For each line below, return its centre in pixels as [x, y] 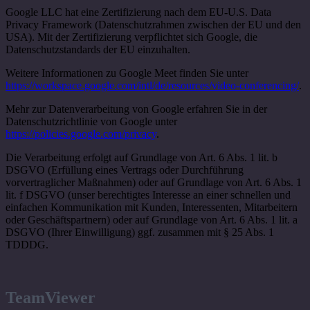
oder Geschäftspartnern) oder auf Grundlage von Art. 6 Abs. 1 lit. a [152, 219]
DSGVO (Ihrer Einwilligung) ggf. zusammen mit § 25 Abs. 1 [140, 232]
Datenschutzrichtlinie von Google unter [91, 121]
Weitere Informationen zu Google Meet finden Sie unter [127, 73]
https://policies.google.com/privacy [81, 134]
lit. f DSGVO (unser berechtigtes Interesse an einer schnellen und [148, 194]
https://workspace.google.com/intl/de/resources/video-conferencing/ [152, 85]
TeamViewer [51, 297]
